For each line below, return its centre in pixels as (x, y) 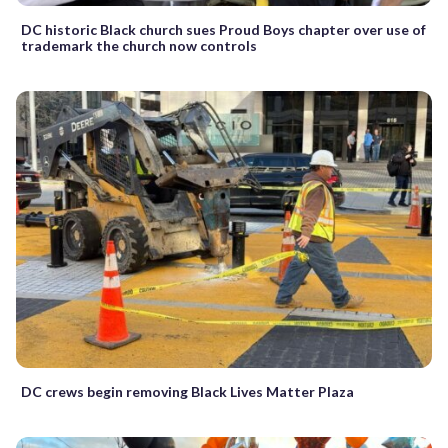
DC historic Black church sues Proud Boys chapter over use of (223, 30)
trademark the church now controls (139, 46)
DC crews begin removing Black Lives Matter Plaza (187, 392)
